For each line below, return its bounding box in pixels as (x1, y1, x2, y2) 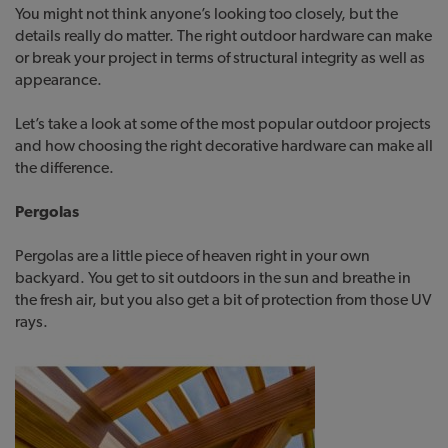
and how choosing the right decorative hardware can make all (15, 135, 433, 155)
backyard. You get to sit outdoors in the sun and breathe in (15, 267, 411, 287)
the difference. (15, 157, 114, 177)
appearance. (15, 69, 102, 89)
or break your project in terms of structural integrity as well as (15, 47, 425, 67)
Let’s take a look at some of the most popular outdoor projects (15, 113, 431, 133)
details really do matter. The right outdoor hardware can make (15, 25, 432, 45)
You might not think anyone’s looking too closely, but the (15, 3, 398, 23)
